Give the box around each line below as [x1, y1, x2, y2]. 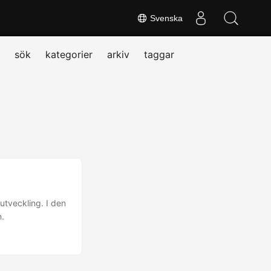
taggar [144, 48, 174, 60]
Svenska [148, 13, 183, 23]
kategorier [45, 48, 93, 60]
